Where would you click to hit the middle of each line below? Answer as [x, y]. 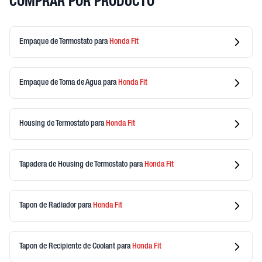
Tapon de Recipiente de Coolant [68, 247]
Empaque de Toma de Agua [61, 83]
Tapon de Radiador [49, 206]
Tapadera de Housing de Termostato [74, 165]
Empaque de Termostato [57, 42]
